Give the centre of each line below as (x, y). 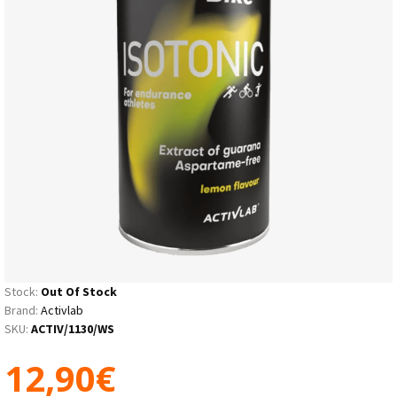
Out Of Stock (79, 291)
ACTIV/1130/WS (73, 328)
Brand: (21, 310)
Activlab (62, 310)
